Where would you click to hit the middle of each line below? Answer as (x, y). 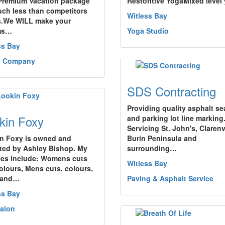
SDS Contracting (172, 91)
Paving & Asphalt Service (170, 178)
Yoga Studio (148, 31)
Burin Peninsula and (162, 138)
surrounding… (152, 148)
